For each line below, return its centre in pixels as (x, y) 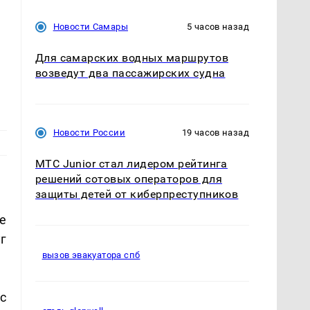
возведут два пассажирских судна (130, 73)
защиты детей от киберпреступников (137, 194)
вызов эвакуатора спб (91, 255)
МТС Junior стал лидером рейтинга (131, 163)
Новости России (89, 132)
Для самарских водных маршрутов (131, 57)
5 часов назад (218, 26)
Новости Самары (90, 26)
